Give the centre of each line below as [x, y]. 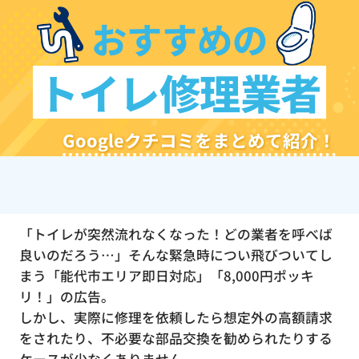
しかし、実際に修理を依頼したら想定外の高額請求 [175, 318]
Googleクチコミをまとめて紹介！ [199, 139]
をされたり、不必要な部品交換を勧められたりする [175, 339]
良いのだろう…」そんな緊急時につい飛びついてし [175, 255]
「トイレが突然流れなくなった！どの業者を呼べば [175, 234]
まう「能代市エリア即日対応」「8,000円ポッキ [166, 276]
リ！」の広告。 [67, 297]
